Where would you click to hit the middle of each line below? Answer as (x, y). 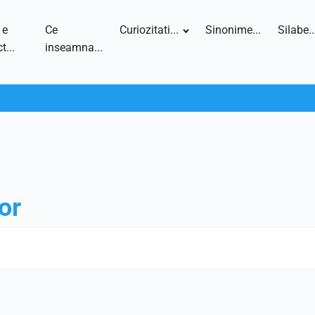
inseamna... (74, 47)
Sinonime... (233, 30)
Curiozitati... (149, 30)
